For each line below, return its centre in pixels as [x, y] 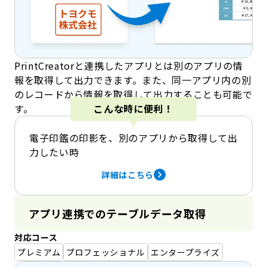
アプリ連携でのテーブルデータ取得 [117, 213]
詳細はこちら [128, 174]
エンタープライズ [185, 252]
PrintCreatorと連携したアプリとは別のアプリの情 [129, 65]
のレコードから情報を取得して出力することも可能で [133, 94]
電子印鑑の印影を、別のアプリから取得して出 [133, 137]
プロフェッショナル [105, 252]
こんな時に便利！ [133, 109]
